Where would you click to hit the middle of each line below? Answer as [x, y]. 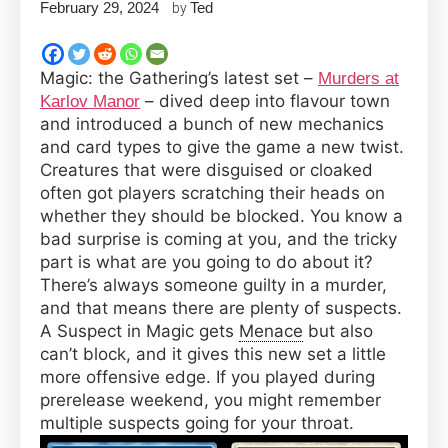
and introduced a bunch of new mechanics [212, 124]
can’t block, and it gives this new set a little [213, 354]
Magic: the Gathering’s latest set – [179, 78]
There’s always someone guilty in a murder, [213, 285]
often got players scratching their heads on [212, 193]
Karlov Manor [90, 102]
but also [338, 331]
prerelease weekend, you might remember [210, 400]
